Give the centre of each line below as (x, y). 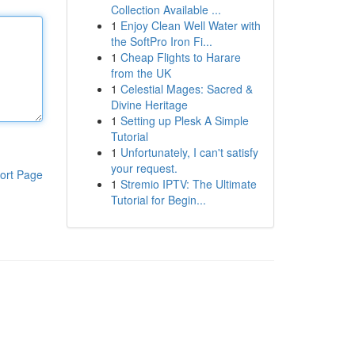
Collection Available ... (166, 10)
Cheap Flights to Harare (180, 57)
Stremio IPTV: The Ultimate (188, 184)
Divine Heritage (149, 105)
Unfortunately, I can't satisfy (189, 152)
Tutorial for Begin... (158, 200)
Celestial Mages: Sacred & (186, 89)
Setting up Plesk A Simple (184, 120)
